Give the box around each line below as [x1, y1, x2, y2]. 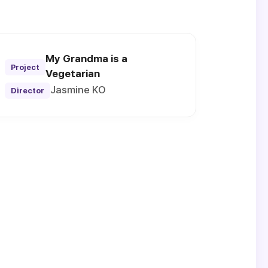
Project [10, 62, 39, 72]
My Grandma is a [45, 53, 127, 65]
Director [10, 86, 44, 96]
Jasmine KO [50, 84, 106, 96]
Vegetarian [45, 68, 100, 80]
